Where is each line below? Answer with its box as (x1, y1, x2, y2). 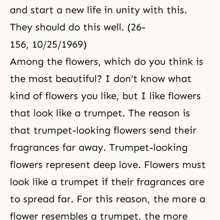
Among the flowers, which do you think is (10, 55, 203, 67)
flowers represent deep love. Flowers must (10, 159, 206, 170)
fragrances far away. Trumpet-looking (10, 141, 188, 153)
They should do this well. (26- (10, 21, 145, 33)
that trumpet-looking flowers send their (10, 124, 196, 136)
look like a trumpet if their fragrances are (10, 176, 204, 188)
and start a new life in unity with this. (10, 4, 187, 16)
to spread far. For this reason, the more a (10, 193, 205, 205)
